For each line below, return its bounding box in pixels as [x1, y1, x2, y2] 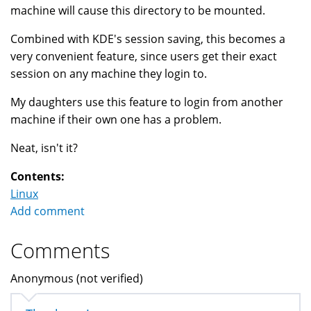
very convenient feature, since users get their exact [10, 49, 277, 65]
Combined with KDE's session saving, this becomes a [10, 31, 285, 47]
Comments [10, 237, 110, 264]
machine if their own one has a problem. [10, 112, 221, 128]
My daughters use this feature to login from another [10, 94, 283, 110]
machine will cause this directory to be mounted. [10, 3, 265, 19]
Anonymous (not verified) [10, 271, 143, 287]
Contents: [10, 169, 67, 185]
